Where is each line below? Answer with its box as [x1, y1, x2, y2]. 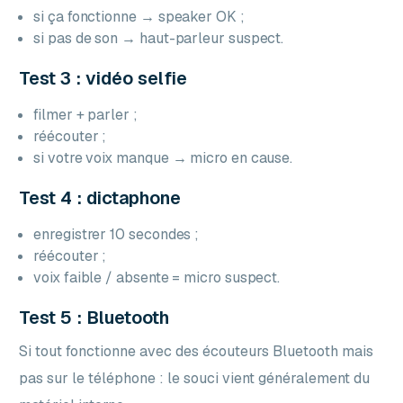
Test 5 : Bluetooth [19, 305, 170, 329]
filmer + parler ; [33, 104, 138, 124]
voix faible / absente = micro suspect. [33, 267, 281, 287]
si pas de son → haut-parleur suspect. [33, 28, 284, 48]
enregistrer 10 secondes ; [33, 224, 200, 244]
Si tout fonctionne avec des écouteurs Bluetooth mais [19, 341, 374, 361]
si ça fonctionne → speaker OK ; [33, 6, 245, 26]
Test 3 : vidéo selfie [19, 66, 188, 90]
